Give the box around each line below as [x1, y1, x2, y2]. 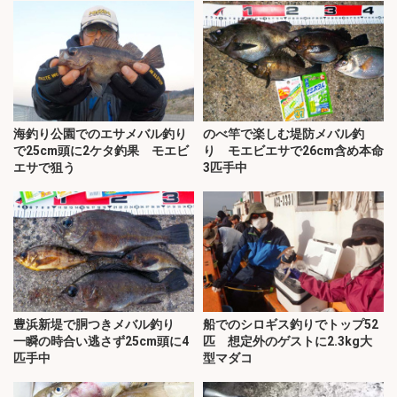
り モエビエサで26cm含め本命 [203, 144, 384, 159]
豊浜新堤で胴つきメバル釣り [13, 316, 187, 331]
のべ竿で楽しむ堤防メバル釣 [203, 127, 364, 142]
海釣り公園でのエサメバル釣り [13, 127, 187, 142]
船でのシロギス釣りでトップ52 [203, 316, 378, 331]
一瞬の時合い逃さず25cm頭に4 [13, 333, 189, 348]
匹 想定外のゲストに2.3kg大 [203, 333, 372, 348]
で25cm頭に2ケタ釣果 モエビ [13, 144, 189, 159]
